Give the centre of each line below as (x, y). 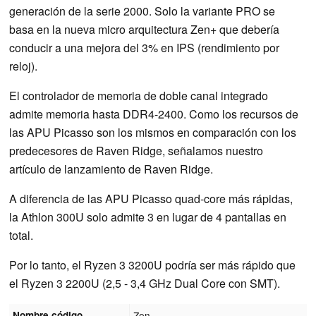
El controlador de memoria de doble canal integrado (139, 95)
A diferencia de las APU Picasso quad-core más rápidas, (151, 198)
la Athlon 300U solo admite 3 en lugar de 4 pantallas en (148, 217)
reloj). (23, 66)
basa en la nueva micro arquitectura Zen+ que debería (144, 29)
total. (21, 235)
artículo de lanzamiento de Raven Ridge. (111, 169)
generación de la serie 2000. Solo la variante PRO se (142, 11)
